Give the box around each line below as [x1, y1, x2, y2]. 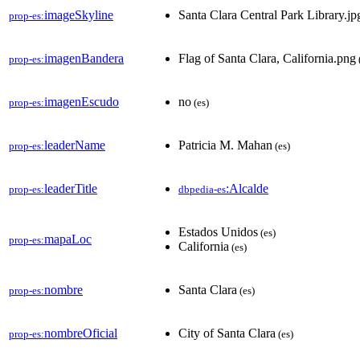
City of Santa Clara [178, 325, 276, 340]
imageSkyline [44, 7, 113, 22]
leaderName [44, 137, 105, 152]
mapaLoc [44, 231, 92, 246]
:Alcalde [226, 181, 268, 195]
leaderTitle [44, 181, 97, 195]
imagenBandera [44, 51, 124, 65]
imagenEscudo [44, 94, 119, 108]
